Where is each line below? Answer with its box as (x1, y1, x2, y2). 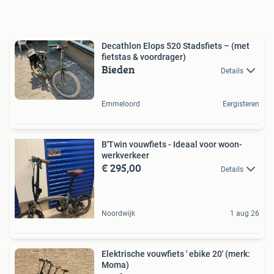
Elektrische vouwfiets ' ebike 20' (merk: (102, 249, 225, 259)
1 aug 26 (230, 209, 259, 218)
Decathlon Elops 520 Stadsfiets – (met (102, 40, 250, 51)
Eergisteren (223, 100, 259, 108)
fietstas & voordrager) (102, 51, 186, 62)
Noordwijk (102, 209, 135, 218)
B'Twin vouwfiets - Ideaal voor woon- (102, 139, 242, 149)
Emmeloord (102, 100, 140, 108)
